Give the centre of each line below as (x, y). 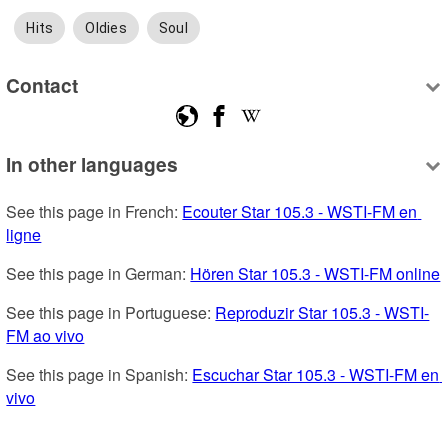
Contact (42, 84)
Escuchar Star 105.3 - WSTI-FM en (316, 375)
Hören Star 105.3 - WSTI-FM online (315, 274)
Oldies (106, 28)
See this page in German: (98, 274)
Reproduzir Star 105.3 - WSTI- (322, 313)
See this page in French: (94, 212)
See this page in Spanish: (99, 375)
